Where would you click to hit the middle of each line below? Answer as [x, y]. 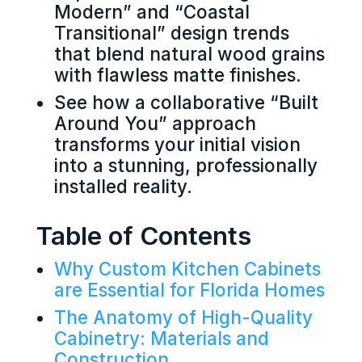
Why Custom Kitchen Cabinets [188, 269]
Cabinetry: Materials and [162, 339]
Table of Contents [143, 236]
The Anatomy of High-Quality [184, 318]
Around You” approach [156, 124]
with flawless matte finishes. [178, 75]
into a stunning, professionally [186, 166]
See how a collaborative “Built [187, 103]
